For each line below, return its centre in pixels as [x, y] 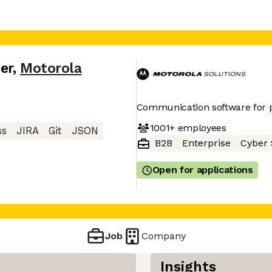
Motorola [51, 68]
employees [200, 127]
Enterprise [206, 143]
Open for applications [202, 170]
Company [164, 236]
